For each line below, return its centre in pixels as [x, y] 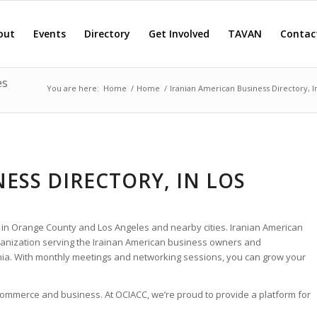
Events [50, 34]
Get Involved [179, 34]
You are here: [73, 88]
